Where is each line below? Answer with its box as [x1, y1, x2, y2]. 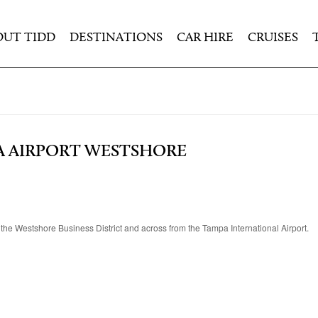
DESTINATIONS [70, 31, 163, 45]
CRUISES [248, 31, 298, 45]
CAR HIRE [177, 31, 234, 45]
